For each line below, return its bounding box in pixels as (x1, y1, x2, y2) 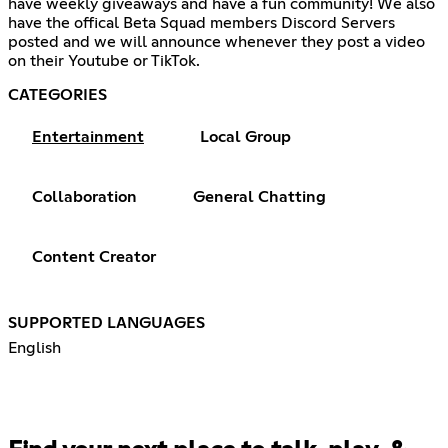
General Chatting (193, 188, 326, 205)
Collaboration (32, 188, 137, 205)
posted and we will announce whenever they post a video (8, 33, 425, 50)
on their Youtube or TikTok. (8, 52, 200, 69)
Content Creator (32, 248, 156, 265)
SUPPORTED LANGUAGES (8, 314, 205, 331)
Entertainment (32, 128, 144, 145)
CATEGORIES (8, 86, 107, 103)
